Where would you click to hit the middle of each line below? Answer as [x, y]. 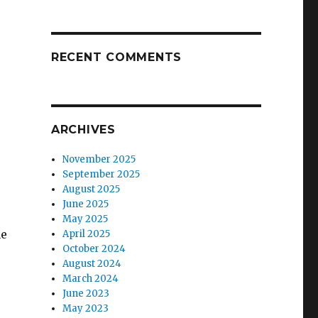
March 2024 [91, 279]
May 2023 [86, 308]
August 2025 [92, 189]
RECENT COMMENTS [116, 57]
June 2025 [86, 204]
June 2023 [86, 294]
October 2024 [94, 249]
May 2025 [86, 219]
